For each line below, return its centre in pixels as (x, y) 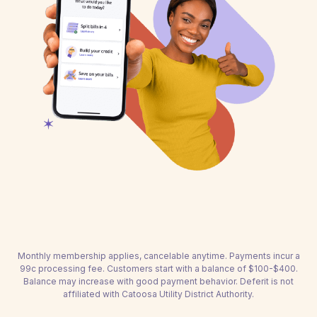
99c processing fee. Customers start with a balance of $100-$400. (158, 269)
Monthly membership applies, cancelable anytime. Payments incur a (158, 256)
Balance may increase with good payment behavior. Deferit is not (158, 281)
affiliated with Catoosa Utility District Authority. (158, 294)
